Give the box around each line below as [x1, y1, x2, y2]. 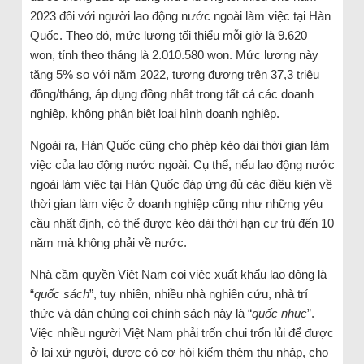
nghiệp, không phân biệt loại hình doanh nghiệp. [29, 106, 279, 121]
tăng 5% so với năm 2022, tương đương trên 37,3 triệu [29, 67, 319, 82]
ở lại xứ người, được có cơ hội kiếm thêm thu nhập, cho [29, 345, 328, 360]
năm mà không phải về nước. [29, 236, 187, 250]
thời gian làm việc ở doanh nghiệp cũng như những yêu [29, 197, 323, 211]
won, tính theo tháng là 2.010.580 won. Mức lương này [29, 48, 318, 63]
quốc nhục [251, 306, 307, 321]
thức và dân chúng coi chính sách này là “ [29, 306, 252, 321]
